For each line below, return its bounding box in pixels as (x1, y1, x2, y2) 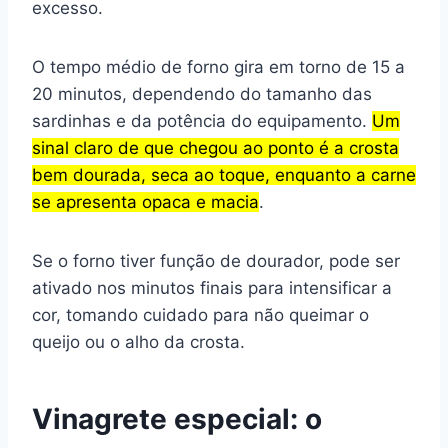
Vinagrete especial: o (32, 401, 322, 436)
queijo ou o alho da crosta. (32, 331, 245, 352)
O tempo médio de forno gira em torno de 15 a (32, 56, 405, 77)
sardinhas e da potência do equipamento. (32, 110, 372, 131)
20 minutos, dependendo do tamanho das (32, 83, 372, 104)
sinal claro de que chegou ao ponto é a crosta (32, 137, 399, 158)
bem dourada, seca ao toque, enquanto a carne (32, 164, 416, 185)
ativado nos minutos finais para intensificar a (32, 277, 392, 298)
